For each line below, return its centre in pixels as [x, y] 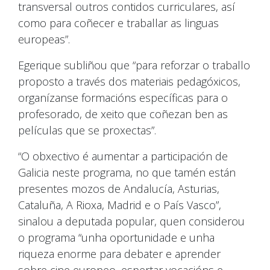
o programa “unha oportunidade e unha [116, 238]
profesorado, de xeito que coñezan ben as [123, 114]
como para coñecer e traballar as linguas [118, 23]
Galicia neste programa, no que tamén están [127, 173]
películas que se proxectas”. [87, 130]
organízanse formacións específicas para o [123, 98]
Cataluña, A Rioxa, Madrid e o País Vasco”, [120, 205]
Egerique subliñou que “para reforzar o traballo [134, 65]
